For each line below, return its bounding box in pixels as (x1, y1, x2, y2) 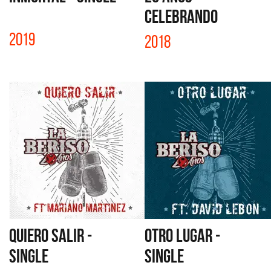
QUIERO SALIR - (9, 225, 92, 246)
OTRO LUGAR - (145, 225, 220, 246)
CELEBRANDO (145, 6, 218, 27)
